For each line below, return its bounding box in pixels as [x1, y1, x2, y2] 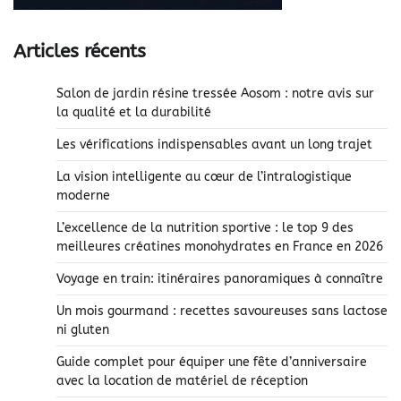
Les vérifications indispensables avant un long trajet [56, 136, 372, 152]
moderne [56, 187, 110, 203]
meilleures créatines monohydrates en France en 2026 [56, 238, 383, 254]
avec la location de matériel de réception [56, 372, 308, 388]
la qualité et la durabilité [56, 104, 211, 120]
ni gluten [56, 321, 109, 337]
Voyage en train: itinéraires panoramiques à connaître [56, 270, 383, 286]
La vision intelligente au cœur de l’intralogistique [56, 168, 352, 184]
